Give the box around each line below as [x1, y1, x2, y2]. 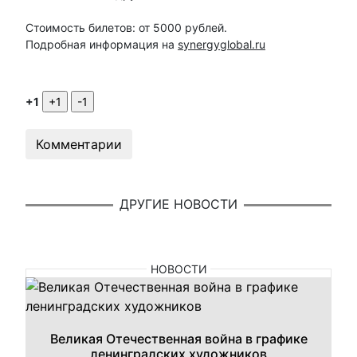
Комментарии [36, 135, 122, 152]
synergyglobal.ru [178, 37, 265, 51]
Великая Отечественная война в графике [49, 330, 308, 347]
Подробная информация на [25, 37, 178, 51]
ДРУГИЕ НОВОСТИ [120, 196, 237, 213]
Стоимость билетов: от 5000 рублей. [25, 20, 227, 34]
